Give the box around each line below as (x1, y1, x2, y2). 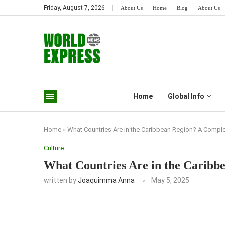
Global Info (167, 92, 204, 100)
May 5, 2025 (151, 176, 189, 184)
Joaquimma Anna (78, 176, 135, 184)
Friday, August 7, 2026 (44, 4, 105, 11)
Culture (44, 144, 64, 152)
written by (44, 176, 78, 184)
